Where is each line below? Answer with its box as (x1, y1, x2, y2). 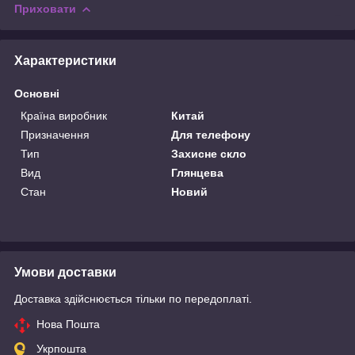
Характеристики (14, 53, 116, 67)
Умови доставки (14, 265, 116, 279)
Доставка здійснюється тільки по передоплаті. (14, 292, 252, 305)
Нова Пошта (36, 317, 100, 330)
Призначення (21, 128, 90, 141)
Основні (14, 86, 59, 100)
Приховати (14, 2, 76, 15)
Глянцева (171, 166, 224, 179)
